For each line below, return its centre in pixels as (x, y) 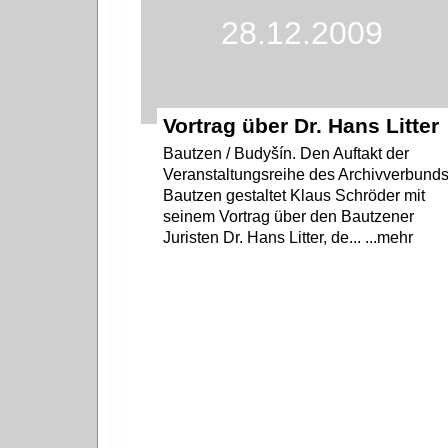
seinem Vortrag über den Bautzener (289, 217)
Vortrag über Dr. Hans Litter (301, 126)
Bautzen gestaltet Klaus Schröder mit (294, 196)
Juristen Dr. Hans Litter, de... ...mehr (288, 238)
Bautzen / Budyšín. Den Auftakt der (286, 154)
